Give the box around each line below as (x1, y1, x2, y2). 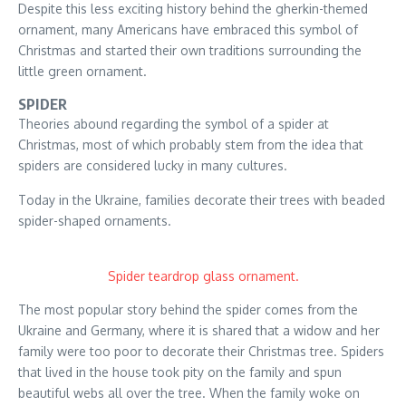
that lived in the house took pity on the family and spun (18, 364, 342, 381)
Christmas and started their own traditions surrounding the (18, 43, 362, 59)
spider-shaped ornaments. (18, 213, 171, 229)
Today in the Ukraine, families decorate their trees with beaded (18, 192, 385, 208)
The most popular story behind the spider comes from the (18, 302, 358, 318)
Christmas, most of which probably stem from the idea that (18, 137, 363, 153)
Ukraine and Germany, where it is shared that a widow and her (18, 323, 380, 339)
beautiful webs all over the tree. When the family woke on (18, 385, 360, 401)
